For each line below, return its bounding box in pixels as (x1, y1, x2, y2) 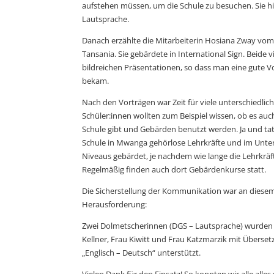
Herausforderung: (82, 198, 147, 210)
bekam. (82, 75, 109, 86)
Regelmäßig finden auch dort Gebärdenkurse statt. (82, 163, 267, 175)
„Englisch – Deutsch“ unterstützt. (82, 246, 201, 258)
